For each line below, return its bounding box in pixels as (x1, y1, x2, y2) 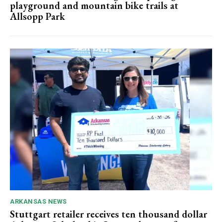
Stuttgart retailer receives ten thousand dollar (10, 208, 207, 221)
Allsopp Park (10, 10, 65, 23)
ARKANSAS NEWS (10, 198, 67, 206)
